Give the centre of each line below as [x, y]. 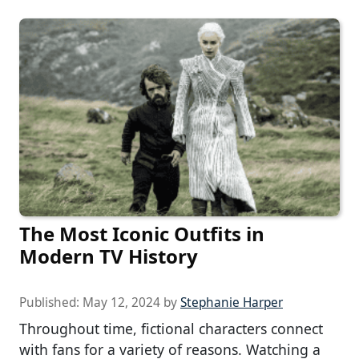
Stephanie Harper [232, 303]
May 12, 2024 [121, 303]
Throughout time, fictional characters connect [171, 329]
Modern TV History [109, 256]
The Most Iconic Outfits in [142, 234]
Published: [51, 303]
